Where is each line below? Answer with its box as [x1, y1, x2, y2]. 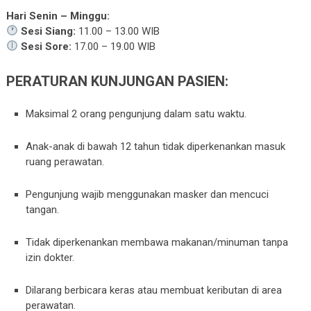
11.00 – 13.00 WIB [76, 24, 160, 37]
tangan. [26, 203, 60, 217]
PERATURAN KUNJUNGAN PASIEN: [6, 72, 228, 90]
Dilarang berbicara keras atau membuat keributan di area [26, 284, 283, 297]
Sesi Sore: [21, 40, 72, 53]
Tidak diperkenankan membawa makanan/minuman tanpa [26, 236, 289, 249]
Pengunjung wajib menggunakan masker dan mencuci [26, 188, 269, 201]
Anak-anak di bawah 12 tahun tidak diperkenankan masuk [26, 140, 286, 153]
